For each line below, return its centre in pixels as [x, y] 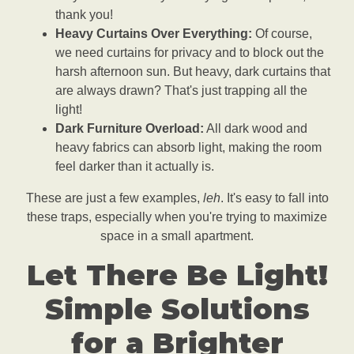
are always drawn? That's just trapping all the [181, 91]
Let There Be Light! [177, 275]
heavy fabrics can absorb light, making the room [188, 148]
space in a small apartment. [177, 236]
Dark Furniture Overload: [130, 129]
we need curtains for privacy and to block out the [190, 53]
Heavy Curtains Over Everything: [154, 34]
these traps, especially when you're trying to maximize [177, 217]
